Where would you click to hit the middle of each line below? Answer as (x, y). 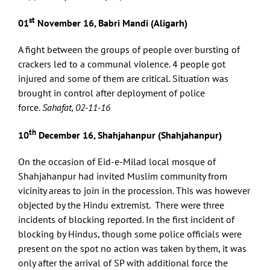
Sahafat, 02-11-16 (76, 108)
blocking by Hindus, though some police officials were (130, 234)
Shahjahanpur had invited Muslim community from (123, 176)
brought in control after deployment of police (111, 93)
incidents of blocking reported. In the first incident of (126, 220)
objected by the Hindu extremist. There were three (121, 205)
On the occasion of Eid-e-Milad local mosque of (117, 162)
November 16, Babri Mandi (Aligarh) (111, 23)
